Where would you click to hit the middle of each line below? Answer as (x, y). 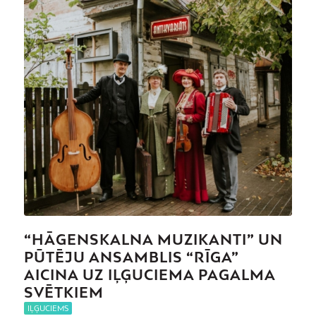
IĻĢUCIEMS (48, 308)
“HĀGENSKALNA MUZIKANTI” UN (153, 239)
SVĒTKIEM (63, 292)
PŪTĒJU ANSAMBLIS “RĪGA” (131, 257)
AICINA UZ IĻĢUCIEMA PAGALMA (149, 274)
